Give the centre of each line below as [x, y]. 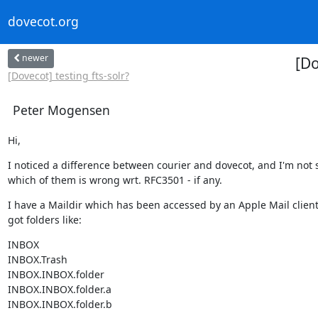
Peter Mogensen [61, 110]
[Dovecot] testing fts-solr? [68, 75]
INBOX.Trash [37, 259]
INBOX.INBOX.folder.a [59, 289]
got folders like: [44, 219]
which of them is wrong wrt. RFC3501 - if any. [115, 180]
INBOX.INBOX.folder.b [60, 304]
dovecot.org [43, 22]
